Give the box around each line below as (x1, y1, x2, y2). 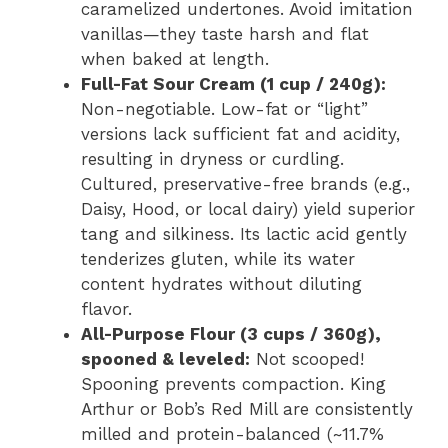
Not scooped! (250, 348, 364, 369)
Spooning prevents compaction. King (81, 373, 386, 394)
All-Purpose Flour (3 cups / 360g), (81, 323, 381, 344)
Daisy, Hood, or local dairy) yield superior (81, 198, 415, 219)
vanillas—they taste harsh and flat (81, 23, 369, 44)
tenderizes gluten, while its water (81, 248, 355, 269)
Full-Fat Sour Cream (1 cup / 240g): (81, 73, 386, 94)
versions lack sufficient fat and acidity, (81, 123, 400, 144)
